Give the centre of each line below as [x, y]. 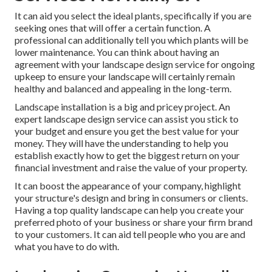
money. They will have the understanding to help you [121, 143]
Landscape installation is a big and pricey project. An [122, 107]
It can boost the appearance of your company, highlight [128, 186]
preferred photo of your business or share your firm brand [134, 222]
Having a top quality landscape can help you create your [129, 210]
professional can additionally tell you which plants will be [131, 40]
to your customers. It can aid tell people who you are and [130, 234]
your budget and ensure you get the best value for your [127, 131]
